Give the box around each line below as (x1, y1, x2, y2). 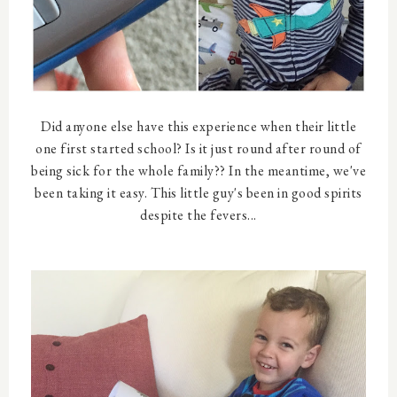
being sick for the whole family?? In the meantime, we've (31, 161, 366, 181)
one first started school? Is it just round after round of (35, 139, 362, 159)
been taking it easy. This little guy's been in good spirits (35, 183, 362, 203)
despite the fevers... (140, 206, 257, 225)
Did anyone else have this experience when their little (41, 117, 356, 136)
